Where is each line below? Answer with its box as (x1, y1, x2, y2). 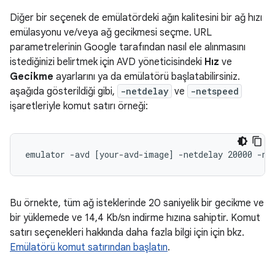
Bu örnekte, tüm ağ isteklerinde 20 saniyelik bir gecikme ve (10, 197, 264, 210)
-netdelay (120, 85, 169, 98)
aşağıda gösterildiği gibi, (10, 85, 117, 98)
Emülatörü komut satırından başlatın (10, 241, 168, 254)
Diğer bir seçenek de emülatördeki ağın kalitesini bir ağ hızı (10, 12, 262, 25)
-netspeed (190, 85, 239, 98)
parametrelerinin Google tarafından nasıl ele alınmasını (10, 41, 246, 54)
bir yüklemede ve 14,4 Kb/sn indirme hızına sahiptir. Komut (10, 212, 260, 225)
